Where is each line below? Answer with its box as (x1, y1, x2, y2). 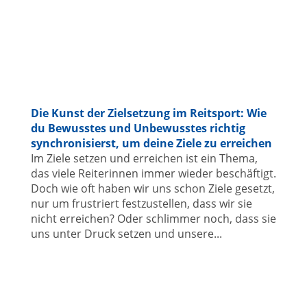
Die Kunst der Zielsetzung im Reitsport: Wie (30, 105, 267, 121)
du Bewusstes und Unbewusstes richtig (30, 120, 245, 136)
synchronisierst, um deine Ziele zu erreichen (30, 135, 272, 151)
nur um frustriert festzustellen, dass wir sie (30, 195, 252, 211)
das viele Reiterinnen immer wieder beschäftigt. (30, 165, 276, 181)
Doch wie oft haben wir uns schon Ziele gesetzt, (30, 180, 275, 196)
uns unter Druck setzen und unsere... (30, 225, 222, 241)
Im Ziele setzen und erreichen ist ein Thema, (30, 150, 258, 166)
